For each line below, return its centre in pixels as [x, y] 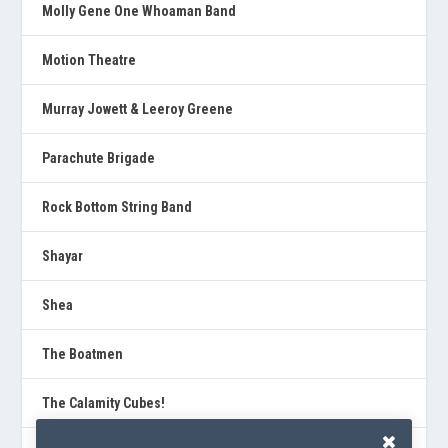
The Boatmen [83, 353]
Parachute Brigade [99, 157]
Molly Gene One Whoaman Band [139, 10]
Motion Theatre [89, 59]
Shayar [63, 255]
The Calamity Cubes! [104, 402]
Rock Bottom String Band [117, 206]
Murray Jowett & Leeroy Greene [138, 108]
